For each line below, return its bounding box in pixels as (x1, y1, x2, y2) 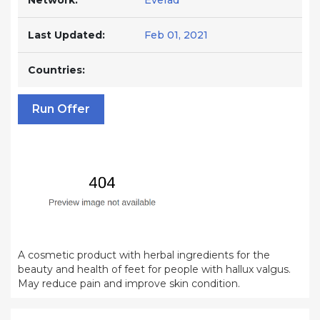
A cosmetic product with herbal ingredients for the (18, 249, 270, 262)
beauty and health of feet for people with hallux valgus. (18, 263, 291, 276)
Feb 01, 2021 (144, 29, 208, 41)
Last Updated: (28, 29, 105, 41)
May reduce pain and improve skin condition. (18, 277, 240, 291)
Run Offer (32, 102, 90, 116)
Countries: (28, 64, 85, 76)
